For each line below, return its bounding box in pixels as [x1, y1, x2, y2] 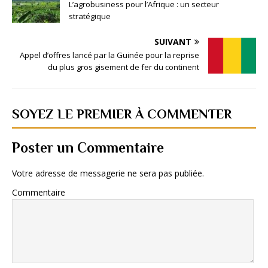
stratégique [69, 11, 111, 22]
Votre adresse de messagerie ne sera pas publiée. [12, 167, 204, 179]
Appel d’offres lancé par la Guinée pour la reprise [20, 50, 199, 61]
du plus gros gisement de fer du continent [48, 62, 199, 73]
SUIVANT [154, 36, 191, 48]
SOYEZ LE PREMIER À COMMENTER [12, 106, 232, 122]
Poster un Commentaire [12, 139, 164, 156]
